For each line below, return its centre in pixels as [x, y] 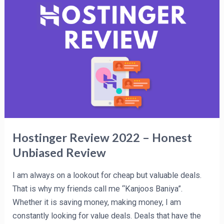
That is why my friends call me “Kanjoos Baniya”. [98, 188]
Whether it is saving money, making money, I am [97, 202]
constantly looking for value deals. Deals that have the [107, 215]
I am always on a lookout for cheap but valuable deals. [107, 175]
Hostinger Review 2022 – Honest [102, 138]
